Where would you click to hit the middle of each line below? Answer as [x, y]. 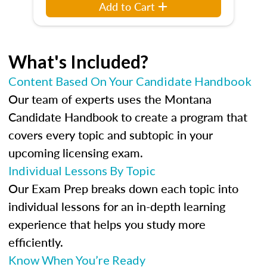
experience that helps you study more [107, 224]
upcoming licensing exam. [76, 153]
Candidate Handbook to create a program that [128, 117]
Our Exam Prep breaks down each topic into [123, 188]
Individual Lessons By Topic [82, 170]
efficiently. [36, 242]
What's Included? [78, 61]
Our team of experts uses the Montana [110, 99]
